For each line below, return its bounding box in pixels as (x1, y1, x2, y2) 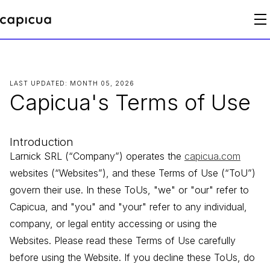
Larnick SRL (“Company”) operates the (10, 150, 184, 163)
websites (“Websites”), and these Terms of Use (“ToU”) (10, 167, 256, 180)
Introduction (10, 135, 74, 149)
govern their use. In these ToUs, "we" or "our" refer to (10, 184, 249, 196)
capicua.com (184, 150, 240, 163)
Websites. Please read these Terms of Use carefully (10, 234, 236, 247)
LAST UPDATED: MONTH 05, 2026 (10, 80, 134, 88)
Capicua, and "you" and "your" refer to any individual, (10, 201, 247, 213)
